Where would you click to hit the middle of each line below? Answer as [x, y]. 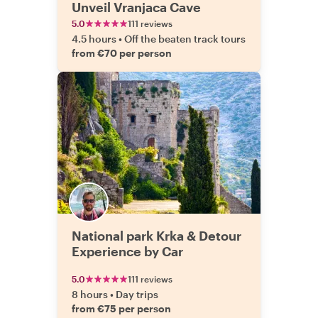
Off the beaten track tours [185, 39]
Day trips [137, 294]
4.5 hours [94, 39]
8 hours [90, 294]
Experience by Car [127, 251]
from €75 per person [121, 308]
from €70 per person [122, 53]
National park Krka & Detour [157, 236]
